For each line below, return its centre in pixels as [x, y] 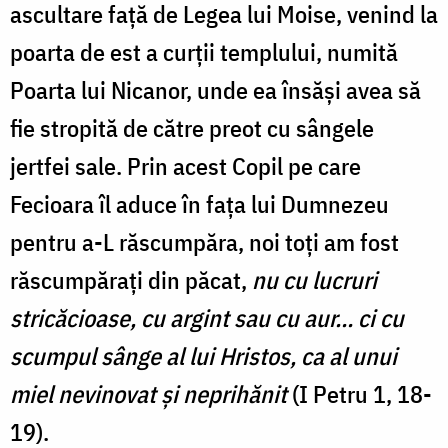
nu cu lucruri [314, 279]
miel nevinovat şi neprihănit [151, 393]
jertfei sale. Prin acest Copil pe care [185, 165]
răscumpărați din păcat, [131, 279]
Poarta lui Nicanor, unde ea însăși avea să [215, 89]
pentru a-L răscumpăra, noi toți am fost [204, 241]
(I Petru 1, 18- [362, 393]
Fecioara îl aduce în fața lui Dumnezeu [199, 203]
